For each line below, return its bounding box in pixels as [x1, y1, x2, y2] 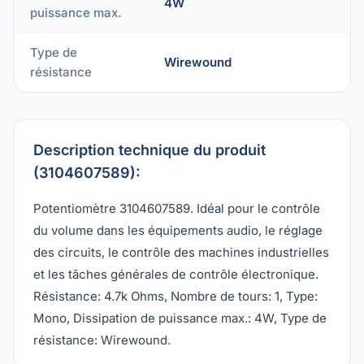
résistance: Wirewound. [33, 332, 171, 348]
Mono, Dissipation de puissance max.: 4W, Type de [33, 310, 327, 326]
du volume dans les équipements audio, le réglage [33, 223, 323, 238]
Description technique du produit [33, 141, 266, 158]
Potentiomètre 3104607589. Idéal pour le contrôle [33, 201, 320, 216]
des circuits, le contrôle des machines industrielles [33, 245, 329, 260]
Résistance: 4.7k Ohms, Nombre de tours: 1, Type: [33, 288, 318, 304]
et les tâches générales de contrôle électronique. [33, 266, 318, 282]
